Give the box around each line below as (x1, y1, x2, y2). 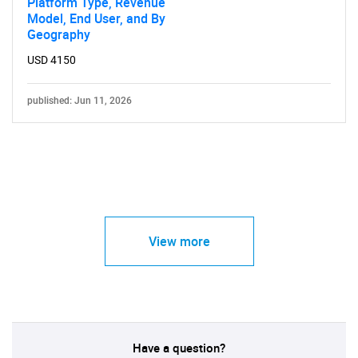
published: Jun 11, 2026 (27, 95, 132, 106)
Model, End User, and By (27, 10, 165, 27)
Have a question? (133, 340, 225, 356)
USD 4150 (27, 54, 76, 66)
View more (148, 233, 210, 250)
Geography (27, 26, 90, 43)
